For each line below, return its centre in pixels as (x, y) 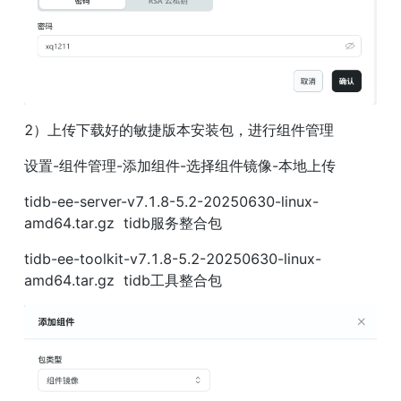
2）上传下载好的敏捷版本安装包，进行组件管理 (179, 130)
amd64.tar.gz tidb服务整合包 (123, 223)
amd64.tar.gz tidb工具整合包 (123, 281)
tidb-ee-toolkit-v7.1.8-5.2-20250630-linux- (173, 259)
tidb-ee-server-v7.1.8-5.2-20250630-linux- (171, 202)
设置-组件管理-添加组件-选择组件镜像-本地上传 (180, 166)
